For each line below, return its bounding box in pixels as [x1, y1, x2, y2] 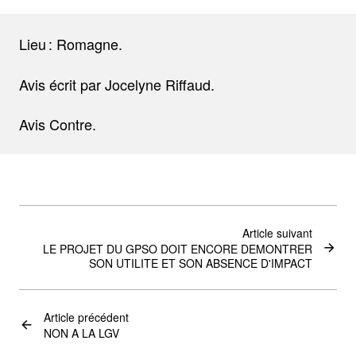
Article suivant [242, 225, 312, 241]
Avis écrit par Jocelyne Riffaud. [19, 73, 215, 95]
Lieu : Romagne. [19, 33, 122, 54]
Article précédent [44, 309, 129, 325]
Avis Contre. [19, 114, 96, 134]
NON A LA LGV [44, 325, 119, 341]
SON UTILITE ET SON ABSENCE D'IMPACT [89, 255, 312, 271]
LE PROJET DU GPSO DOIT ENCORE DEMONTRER [43, 241, 312, 257]
